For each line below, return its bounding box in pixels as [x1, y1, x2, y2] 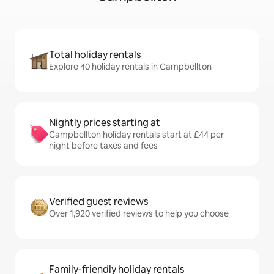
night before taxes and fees [49, 140, 158, 152]
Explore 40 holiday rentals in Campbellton [49, 61, 212, 73]
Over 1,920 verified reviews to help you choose [49, 208, 229, 220]
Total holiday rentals [49, 48, 141, 62]
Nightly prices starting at [49, 116, 160, 130]
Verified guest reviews [49, 195, 148, 209]
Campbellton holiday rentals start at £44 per [49, 129, 224, 141]
